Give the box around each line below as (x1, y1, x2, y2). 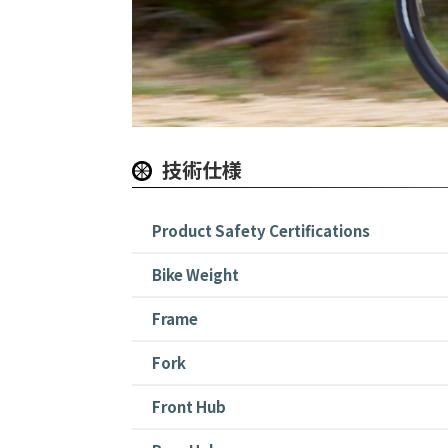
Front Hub (152, 396, 229, 418)
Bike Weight (152, 264, 242, 286)
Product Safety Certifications (152, 220, 373, 242)
